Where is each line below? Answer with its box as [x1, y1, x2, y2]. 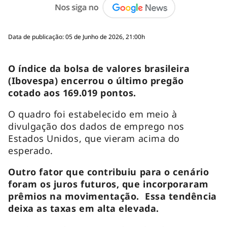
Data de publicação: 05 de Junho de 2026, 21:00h [8, 32, 145, 41]
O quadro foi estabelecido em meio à [8, 107, 177, 120]
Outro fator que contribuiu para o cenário [8, 165, 209, 178]
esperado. [8, 144, 56, 157]
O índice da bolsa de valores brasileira [8, 62, 190, 74]
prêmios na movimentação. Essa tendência [8, 190, 217, 202]
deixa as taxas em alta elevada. [8, 202, 159, 214]
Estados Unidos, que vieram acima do [8, 132, 180, 144]
